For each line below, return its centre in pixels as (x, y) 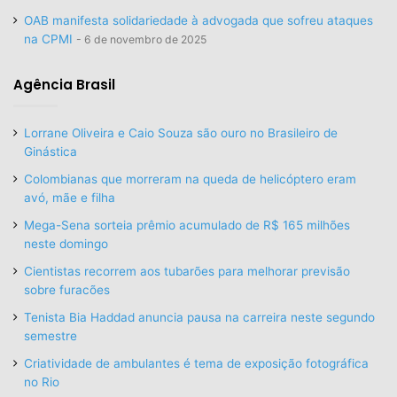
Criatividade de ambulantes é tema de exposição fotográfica (196, 363)
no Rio (42, 381)
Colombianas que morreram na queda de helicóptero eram (190, 179)
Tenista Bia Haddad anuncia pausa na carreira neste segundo (199, 317)
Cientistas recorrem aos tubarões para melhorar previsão (187, 271)
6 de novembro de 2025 (145, 39)
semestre (51, 335)
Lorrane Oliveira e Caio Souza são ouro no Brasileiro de (181, 132)
